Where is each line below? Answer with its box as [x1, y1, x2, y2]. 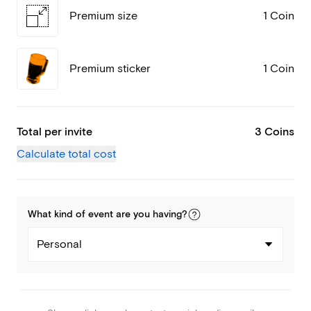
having [153, 208, 182, 221]
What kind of [28, 208, 88, 221]
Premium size [69, 9, 137, 23]
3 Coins [255, 125, 294, 139]
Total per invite [17, 125, 92, 139]
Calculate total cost [17, 147, 116, 161]
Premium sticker [69, 62, 151, 76]
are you [113, 208, 153, 221]
